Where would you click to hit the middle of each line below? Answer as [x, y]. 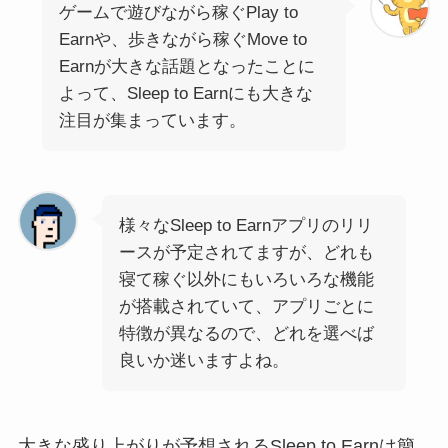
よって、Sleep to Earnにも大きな [185, 93]
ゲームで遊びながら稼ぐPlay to [178, 12]
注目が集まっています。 [152, 120]
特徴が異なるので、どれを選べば [246, 333]
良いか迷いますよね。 [203, 360]
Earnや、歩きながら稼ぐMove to [182, 39]
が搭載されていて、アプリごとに [246, 306]
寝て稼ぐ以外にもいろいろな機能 [246, 279]
